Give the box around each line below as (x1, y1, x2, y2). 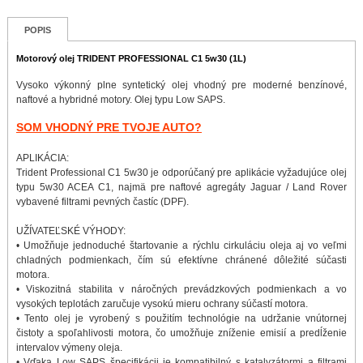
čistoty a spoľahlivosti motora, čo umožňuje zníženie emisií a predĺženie (15, 327, 348, 340)
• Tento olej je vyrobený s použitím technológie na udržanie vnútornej (15, 313, 348, 325)
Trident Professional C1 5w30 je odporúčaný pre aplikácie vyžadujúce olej (15, 167, 348, 179)
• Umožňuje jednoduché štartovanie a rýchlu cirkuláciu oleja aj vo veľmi (15, 240, 348, 252)
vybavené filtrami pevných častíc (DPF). (15, 196, 189, 208)
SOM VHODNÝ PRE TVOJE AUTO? (15, 121, 202, 135)
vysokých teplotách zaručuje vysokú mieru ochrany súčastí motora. (15, 298, 308, 310)
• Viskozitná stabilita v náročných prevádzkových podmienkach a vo (15, 284, 348, 296)
